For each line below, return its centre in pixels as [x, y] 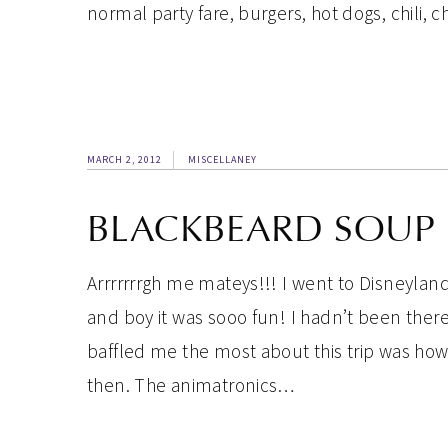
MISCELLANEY [222, 159]
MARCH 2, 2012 [124, 159]
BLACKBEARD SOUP [261, 229]
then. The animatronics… [191, 385]
